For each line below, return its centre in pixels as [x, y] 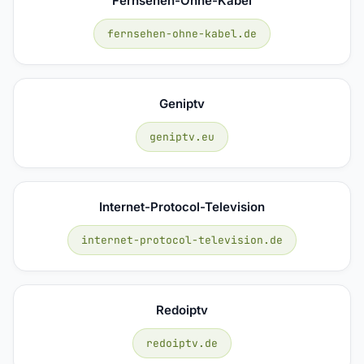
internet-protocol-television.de [182, 240]
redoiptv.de [182, 343]
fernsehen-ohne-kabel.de [182, 33]
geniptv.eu [182, 136]
